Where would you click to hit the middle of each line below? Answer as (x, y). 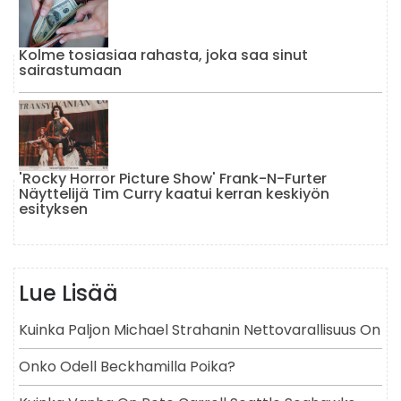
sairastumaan (70, 70)
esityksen (53, 209)
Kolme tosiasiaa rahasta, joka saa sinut (163, 55)
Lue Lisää (68, 293)
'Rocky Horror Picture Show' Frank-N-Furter (173, 178)
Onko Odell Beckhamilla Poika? (127, 366)
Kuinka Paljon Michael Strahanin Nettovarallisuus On (200, 329)
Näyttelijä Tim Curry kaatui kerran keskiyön (174, 193)
